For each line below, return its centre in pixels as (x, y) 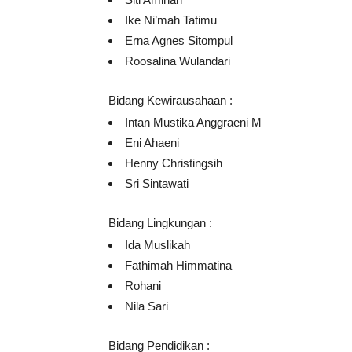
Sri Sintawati (157, 184)
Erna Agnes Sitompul (179, 41)
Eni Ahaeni (152, 143)
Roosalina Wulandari (178, 61)
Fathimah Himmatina (178, 266)
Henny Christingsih (174, 163)
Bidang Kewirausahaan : (170, 101)
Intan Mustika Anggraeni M (193, 123)
